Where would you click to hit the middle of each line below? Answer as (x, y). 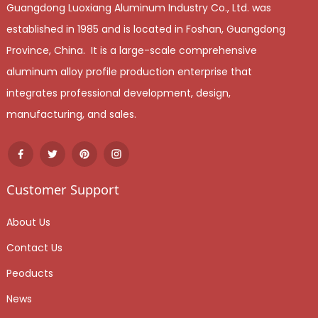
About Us (28, 222)
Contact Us (34, 247)
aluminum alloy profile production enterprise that (129, 71)
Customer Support (62, 189)
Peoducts (29, 273)
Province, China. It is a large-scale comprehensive (131, 50)
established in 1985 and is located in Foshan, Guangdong (146, 29)
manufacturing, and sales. (72, 114)
